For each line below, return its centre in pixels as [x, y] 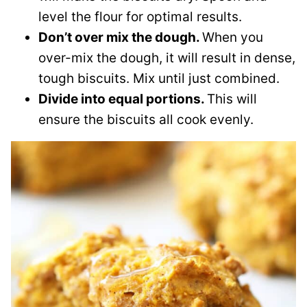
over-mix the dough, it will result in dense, [167, 58]
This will [232, 99]
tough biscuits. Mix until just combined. [159, 79]
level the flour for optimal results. [140, 17]
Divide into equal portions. [123, 99]
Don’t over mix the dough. [120, 38]
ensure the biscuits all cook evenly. [146, 120]
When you [233, 38]
